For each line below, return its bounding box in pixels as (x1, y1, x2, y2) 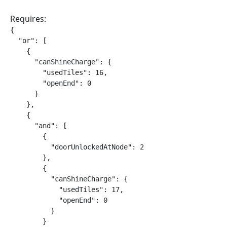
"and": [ (10, 122, 67, 130)
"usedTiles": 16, (10, 68, 107, 77)
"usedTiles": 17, (10, 185, 124, 194)
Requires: (10, 13, 46, 24)
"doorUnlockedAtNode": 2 (10, 143, 144, 151)
